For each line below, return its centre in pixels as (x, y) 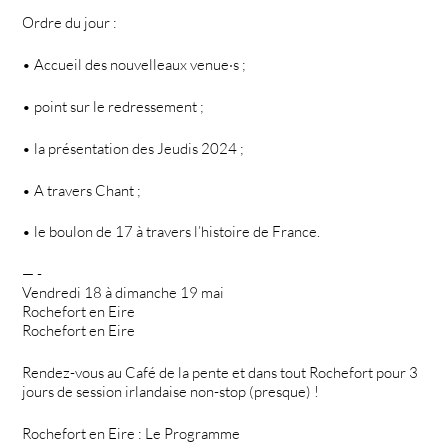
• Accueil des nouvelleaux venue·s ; (134, 65)
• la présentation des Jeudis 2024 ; (133, 148)
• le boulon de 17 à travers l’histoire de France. (171, 232)
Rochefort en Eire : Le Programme (131, 433)
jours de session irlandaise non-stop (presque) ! (171, 392)
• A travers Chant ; (82, 190)
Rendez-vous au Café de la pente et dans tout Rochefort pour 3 (220, 373)
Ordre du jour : (70, 23)
